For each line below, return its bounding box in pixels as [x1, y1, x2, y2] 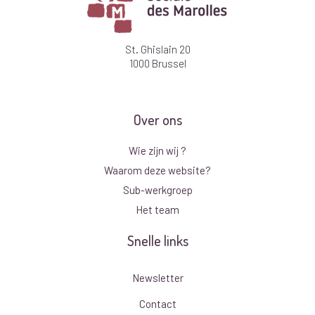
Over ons [133, 110, 182, 129]
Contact [139, 297, 176, 310]
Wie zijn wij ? [129, 143, 186, 157]
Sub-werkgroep [122, 183, 193, 196]
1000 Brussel [129, 56, 186, 70]
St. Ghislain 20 [124, 42, 191, 56]
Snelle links [127, 231, 188, 250]
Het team [136, 202, 179, 216]
